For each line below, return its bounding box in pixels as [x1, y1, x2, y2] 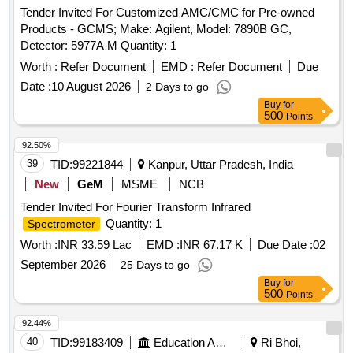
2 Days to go [146, 80, 209, 94]
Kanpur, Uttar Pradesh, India [145, 158, 293, 172]
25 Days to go [121, 258, 190, 272]
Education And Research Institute [215, 336, 227, 350]
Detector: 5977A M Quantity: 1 [121, 39, 176, 53]
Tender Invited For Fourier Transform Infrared [20, 200, 251, 214]
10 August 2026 [51, 80, 131, 94]
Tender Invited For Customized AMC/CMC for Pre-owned [20, 6, 314, 20]
